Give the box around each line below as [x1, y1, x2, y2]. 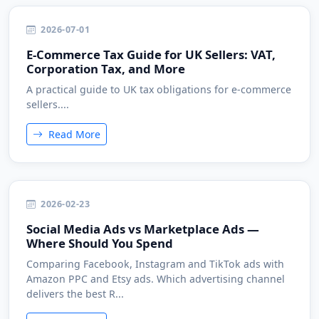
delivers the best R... [26, 287, 124, 300]
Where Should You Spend [26, 235, 173, 251]
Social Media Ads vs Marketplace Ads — [26, 221, 259, 237]
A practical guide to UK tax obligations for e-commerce [26, 83, 291, 96]
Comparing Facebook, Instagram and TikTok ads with [26, 257, 284, 271]
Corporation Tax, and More [26, 61, 185, 77]
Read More [46, 127, 100, 141]
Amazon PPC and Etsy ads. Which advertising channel [26, 272, 285, 286]
